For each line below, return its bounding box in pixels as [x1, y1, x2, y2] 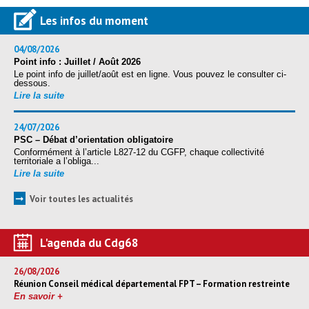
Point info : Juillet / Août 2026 [14, 56, 141, 67]
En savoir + [14, 290, 63, 301]
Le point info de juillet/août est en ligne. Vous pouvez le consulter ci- [14, 68, 286, 79]
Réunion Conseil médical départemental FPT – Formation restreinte [14, 277, 290, 290]
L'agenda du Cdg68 [40, 235, 139, 250]
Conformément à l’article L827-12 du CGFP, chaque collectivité [14, 146, 264, 157]
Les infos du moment [40, 12, 148, 28]
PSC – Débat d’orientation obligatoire [14, 134, 173, 145]
